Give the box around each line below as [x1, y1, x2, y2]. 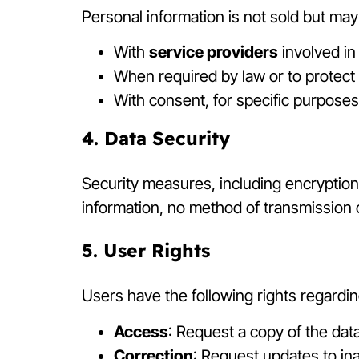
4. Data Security [82, 126, 230, 150]
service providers [149, 42, 278, 62]
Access [114, 321, 168, 341]
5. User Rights [82, 239, 210, 263]
